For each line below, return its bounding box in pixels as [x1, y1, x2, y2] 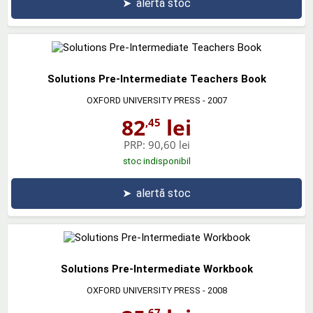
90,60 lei [147, 137, 190, 152]
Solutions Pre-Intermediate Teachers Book [47, 72, 266, 85]
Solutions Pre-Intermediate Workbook [60, 262, 253, 275]
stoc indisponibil [122, 155, 191, 166]
